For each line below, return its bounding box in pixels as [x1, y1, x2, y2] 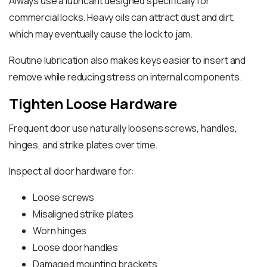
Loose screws [33, 191, 95, 204]
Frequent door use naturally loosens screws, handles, [9, 122, 237, 135]
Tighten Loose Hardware [9, 94, 177, 114]
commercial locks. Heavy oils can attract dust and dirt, [9, 11, 235, 24]
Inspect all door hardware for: [9, 164, 135, 178]
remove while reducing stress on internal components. [9, 70, 242, 84]
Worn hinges [33, 224, 87, 238]
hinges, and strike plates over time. [9, 138, 158, 152]
